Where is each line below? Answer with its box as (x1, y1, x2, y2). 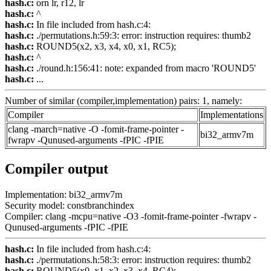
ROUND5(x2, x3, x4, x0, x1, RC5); (34, 41, 176, 52)
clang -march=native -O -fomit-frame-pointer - (8, 124, 184, 135)
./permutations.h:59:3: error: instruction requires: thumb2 (34, 30, 251, 41)
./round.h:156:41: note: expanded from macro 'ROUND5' (34, 63, 256, 74)
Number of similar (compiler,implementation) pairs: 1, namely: (5, 96, 242, 106)
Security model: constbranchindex (5, 200, 134, 211)
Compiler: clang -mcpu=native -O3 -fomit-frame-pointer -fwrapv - (5, 211, 256, 221)
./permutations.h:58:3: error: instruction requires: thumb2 (34, 254, 251, 265)
